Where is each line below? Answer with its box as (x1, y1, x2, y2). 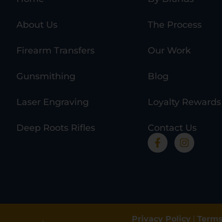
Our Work (147, 45, 191, 56)
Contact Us (147, 122, 197, 134)
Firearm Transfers (16, 45, 95, 56)
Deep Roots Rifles (16, 122, 95, 134)
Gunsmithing (16, 71, 75, 82)
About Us (16, 19, 57, 31)
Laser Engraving (16, 97, 89, 108)
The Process (147, 19, 202, 31)
